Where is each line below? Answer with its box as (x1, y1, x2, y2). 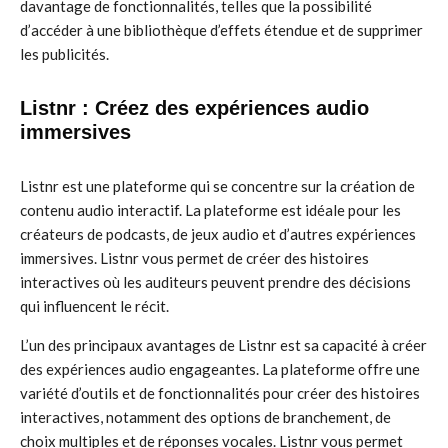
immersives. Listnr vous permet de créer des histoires (20, 249, 369, 267)
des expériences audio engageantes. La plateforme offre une (20, 360, 420, 378)
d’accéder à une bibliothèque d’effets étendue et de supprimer (20, 21, 423, 39)
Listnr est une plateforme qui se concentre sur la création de (20, 177, 415, 195)
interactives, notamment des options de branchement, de (20, 408, 391, 426)
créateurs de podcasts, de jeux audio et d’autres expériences (20, 225, 416, 243)
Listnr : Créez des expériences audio (20, 97, 369, 119)
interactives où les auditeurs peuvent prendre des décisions (20, 273, 411, 291)
